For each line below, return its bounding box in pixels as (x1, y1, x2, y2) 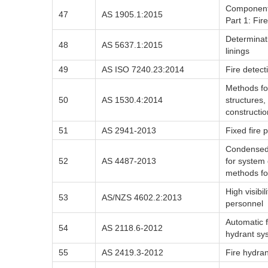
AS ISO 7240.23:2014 (102, 65, 184, 74)
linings (226, 46, 249, 56)
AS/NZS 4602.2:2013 (102, 193, 182, 202)
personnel (226, 199, 263, 208)
